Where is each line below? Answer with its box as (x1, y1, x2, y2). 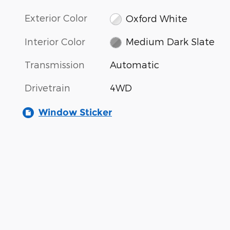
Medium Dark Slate (125, 36, 215, 47)
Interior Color (25, 35, 85, 47)
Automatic (110, 59, 160, 70)
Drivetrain (25, 82, 70, 93)
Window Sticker (39, 107, 112, 119)
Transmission (25, 59, 85, 70)
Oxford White (125, 12, 187, 24)
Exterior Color (25, 12, 87, 24)
